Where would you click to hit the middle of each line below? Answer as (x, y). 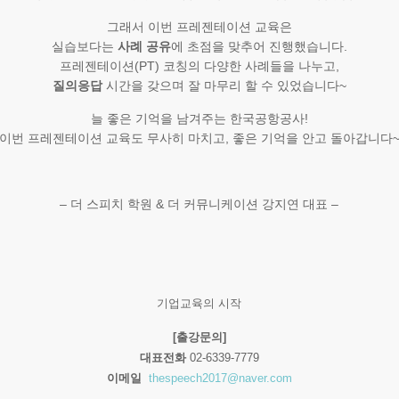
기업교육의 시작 (199, 303)
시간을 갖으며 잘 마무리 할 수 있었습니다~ (224, 85)
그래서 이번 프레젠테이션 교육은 (199, 27)
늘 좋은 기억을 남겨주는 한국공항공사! (199, 118)
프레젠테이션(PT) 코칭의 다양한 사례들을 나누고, (199, 66)
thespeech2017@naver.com (218, 378)
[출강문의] (199, 337)
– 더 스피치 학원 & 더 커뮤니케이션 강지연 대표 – (199, 204)
